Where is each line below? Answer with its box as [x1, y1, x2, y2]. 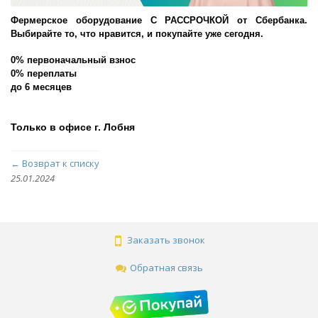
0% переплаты [11, 68, 77, 79]
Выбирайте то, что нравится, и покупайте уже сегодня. [11, 28, 263, 39]
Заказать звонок [127, 234, 205, 246]
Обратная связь [129, 261, 203, 275]
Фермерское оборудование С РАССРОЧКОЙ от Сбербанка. [11, 15, 307, 26]
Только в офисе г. [11, 121, 101, 133]
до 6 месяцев [11, 82, 72, 92]
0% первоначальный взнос [11, 55, 136, 65]
